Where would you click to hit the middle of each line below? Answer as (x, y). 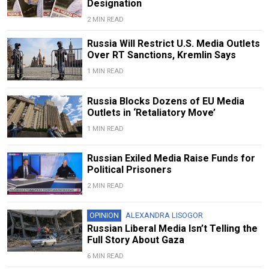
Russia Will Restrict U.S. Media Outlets (173, 44)
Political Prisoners (129, 169)
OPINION (104, 215)
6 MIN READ (105, 256)
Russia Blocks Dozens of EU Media (165, 101)
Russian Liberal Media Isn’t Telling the (172, 228)
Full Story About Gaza (135, 240)
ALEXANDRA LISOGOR (164, 215)
